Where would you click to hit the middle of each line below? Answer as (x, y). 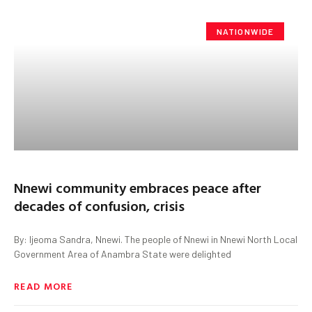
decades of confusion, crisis (99, 205)
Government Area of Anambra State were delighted (123, 253)
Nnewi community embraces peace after (138, 187)
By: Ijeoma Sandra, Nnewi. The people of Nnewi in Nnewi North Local (156, 239)
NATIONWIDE (245, 31)
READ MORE (44, 286)
